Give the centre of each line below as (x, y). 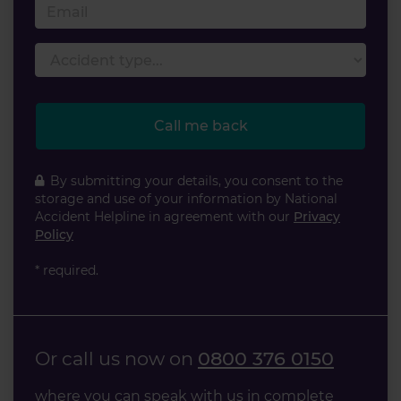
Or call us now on (116, 358)
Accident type (85, 53)
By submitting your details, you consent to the (196, 180)
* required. (67, 270)
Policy (54, 234)
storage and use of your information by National (186, 198)
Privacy (317, 216)
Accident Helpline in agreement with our (164, 216)
